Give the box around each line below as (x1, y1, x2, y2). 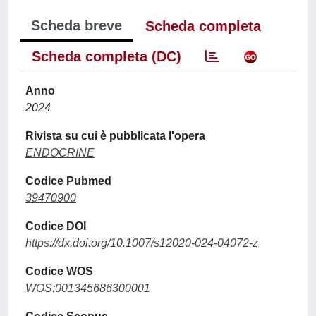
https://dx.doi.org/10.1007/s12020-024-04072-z (25, 236, 258, 249)
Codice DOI (25, 219, 86, 232)
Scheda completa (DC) (32, 48, 181, 64)
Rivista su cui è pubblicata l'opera (25, 129, 205, 142)
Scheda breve (31, 17, 122, 33)
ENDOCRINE (25, 146, 95, 159)
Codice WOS (25, 265, 93, 277)
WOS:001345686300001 (25, 281, 150, 294)
